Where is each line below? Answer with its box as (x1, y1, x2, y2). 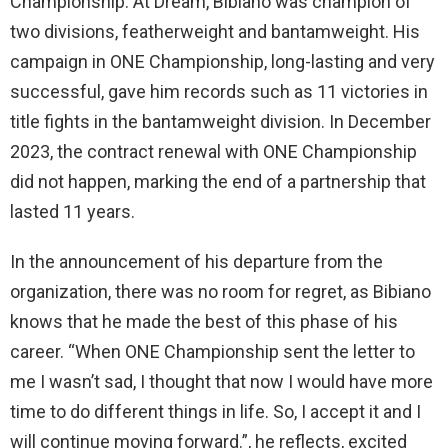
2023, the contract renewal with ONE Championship (10, 140, 417, 162)
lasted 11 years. (10, 200, 135, 222)
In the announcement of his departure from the (10, 250, 383, 272)
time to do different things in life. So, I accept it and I (10, 400, 421, 422)
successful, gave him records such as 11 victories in (10, 80, 428, 102)
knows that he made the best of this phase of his (10, 310, 398, 332)
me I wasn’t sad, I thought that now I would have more (10, 370, 433, 392)
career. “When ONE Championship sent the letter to (10, 340, 415, 362)
